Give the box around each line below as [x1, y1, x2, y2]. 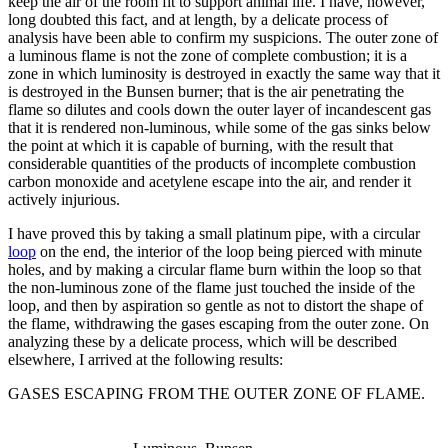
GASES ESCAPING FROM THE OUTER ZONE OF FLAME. [8, 384, 425, 402]
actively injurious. [8, 190, 120, 208]
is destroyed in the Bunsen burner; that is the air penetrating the [8, 82, 404, 100]
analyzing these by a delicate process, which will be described [8, 332, 397, 350]
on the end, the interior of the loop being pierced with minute [36, 242, 422, 260]
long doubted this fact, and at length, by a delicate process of [8, 10, 388, 28]
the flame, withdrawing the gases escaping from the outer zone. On [8, 314, 429, 332]
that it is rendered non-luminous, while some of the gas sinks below [8, 118, 431, 136]
